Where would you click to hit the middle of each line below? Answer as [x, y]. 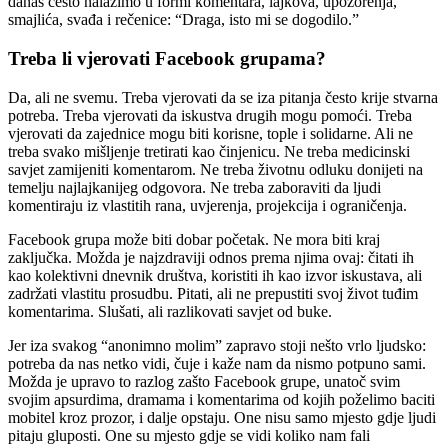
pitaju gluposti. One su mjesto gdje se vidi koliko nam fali [189, 435]
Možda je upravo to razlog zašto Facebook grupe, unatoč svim [204, 381]
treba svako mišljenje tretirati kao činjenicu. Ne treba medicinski [209, 151]
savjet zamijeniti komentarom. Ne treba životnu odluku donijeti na [215, 169]
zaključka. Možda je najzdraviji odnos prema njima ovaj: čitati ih [211, 257]
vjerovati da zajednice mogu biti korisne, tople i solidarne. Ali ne [210, 133]
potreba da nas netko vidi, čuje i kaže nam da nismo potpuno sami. [217, 363]
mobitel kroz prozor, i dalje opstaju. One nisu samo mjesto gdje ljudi [222, 417]
